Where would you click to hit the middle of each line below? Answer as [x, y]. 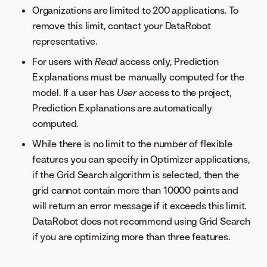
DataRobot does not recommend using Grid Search [141, 221]
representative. [65, 41]
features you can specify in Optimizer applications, [141, 159]
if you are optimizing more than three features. [131, 236]
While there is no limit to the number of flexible [132, 143]
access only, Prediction [168, 61]
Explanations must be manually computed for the [138, 77]
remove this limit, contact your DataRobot [122, 25]
